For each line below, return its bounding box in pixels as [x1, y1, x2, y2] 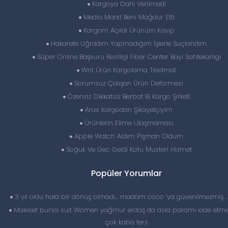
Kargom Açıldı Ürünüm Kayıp [81, 25, 175, 35]
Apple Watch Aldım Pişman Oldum [72, 131, 183, 141]
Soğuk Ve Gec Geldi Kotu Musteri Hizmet [64, 145, 192, 154]
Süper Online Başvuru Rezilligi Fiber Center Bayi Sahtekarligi [35, 52, 221, 62]
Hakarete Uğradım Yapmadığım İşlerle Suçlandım [49, 39, 207, 48]
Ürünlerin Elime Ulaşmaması [82, 118, 174, 128]
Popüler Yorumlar [91, 167, 162, 179]
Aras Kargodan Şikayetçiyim [83, 105, 173, 115]
